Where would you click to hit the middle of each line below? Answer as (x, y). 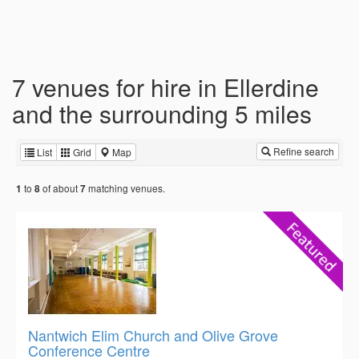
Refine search (303, 151)
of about (60, 188)
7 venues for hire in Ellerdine (165, 87)
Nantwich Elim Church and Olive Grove (153, 335)
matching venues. (125, 188)
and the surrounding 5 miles (162, 113)
